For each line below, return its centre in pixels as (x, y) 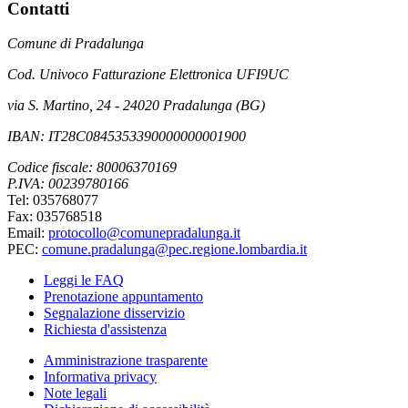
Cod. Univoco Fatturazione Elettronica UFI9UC (148, 75)
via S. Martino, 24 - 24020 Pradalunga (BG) (136, 106)
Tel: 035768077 (53, 200)
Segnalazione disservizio (114, 313)
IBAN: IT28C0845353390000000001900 (127, 137)
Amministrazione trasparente (126, 361)
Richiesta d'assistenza (105, 330)
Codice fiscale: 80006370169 (92, 168)
